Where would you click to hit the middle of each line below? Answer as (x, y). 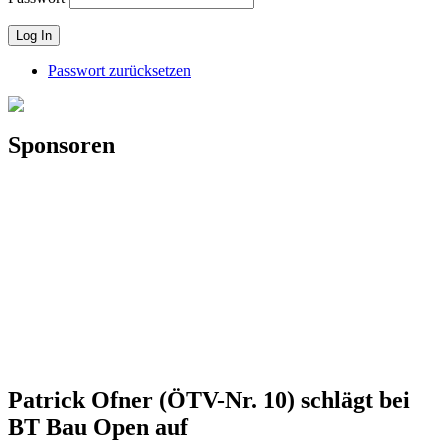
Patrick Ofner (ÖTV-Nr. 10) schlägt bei (209, 399)
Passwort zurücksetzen (119, 71)
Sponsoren (61, 145)
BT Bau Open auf (98, 426)
